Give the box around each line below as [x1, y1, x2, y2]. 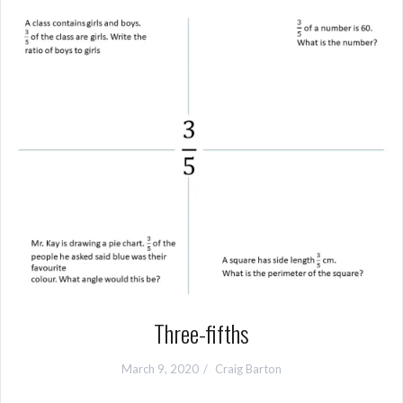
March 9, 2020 [121, 362, 199, 376]
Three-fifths [154, 316, 249, 351]
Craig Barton [215, 362, 282, 376]
